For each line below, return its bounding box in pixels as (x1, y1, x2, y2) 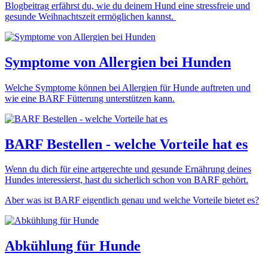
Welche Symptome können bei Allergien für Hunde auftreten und (5, 82, 251, 93)
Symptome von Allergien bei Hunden (5, 54, 231, 70)
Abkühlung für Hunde (5, 238, 141, 254)
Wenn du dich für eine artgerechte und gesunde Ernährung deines (5, 164, 251, 175)
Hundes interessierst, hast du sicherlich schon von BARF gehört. (5, 175, 248, 185)
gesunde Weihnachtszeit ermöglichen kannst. (5, 11, 176, 22)
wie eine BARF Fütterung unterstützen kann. (5, 93, 175, 103)
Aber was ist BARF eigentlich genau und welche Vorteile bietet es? (5, 195, 259, 206)
